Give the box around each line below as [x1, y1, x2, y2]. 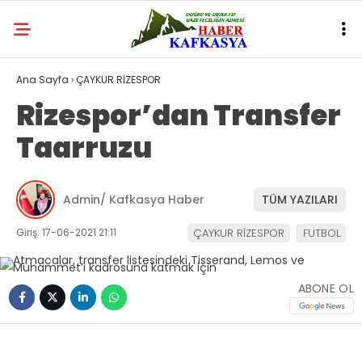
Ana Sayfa [16, 73, 69, 86]
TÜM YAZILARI [262, 191, 338, 208]
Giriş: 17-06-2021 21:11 [16, 225, 116, 239]
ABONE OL [297, 280, 354, 297]
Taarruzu [16, 128, 152, 167]
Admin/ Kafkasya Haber [63, 191, 204, 208]
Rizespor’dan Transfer [16, 96, 341, 135]
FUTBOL [303, 225, 340, 241]
